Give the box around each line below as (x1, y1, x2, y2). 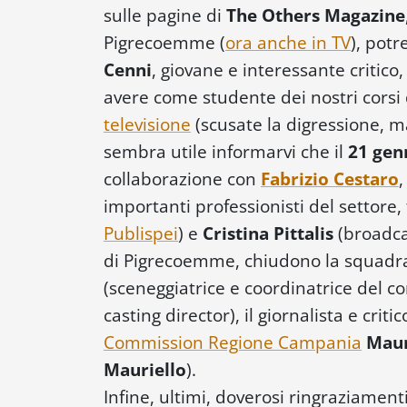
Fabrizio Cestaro (261, 166, 399, 190)
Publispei (104, 221, 178, 244)
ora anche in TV (225, 30, 351, 54)
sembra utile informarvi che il (104, 139, 348, 163)
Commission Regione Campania (104, 330, 362, 353)
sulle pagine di (104, 3, 226, 26)
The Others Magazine (226, 3, 405, 26)
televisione (104, 112, 191, 135)
